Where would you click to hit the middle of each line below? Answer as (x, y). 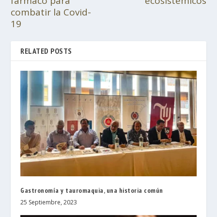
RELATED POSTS (46, 51)
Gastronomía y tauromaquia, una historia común (92, 190)
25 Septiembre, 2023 (49, 202)
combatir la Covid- (51, 12)
